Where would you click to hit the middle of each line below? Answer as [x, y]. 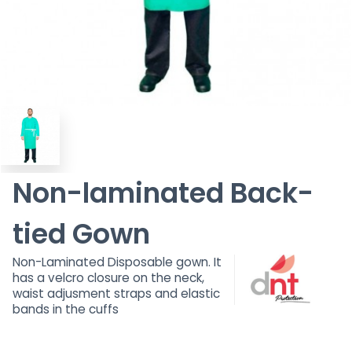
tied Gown [81, 234]
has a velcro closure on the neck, [108, 278]
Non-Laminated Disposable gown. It [117, 262]
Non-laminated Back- [163, 193]
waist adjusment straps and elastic [116, 294]
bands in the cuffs [66, 310]
